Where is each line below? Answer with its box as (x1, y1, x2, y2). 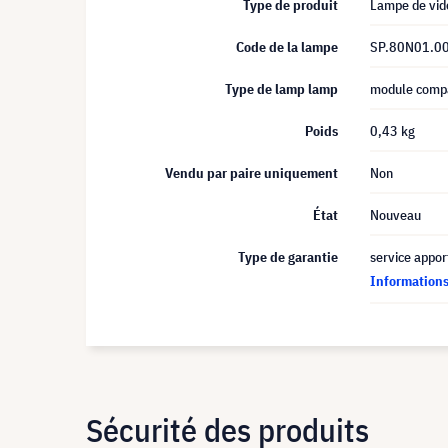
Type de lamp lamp (225, 80, 338, 98)
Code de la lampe (236, 38, 338, 56)
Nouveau (370, 206, 421, 224)
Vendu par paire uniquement (165, 164, 338, 182)
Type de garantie (238, 248, 338, 266)
